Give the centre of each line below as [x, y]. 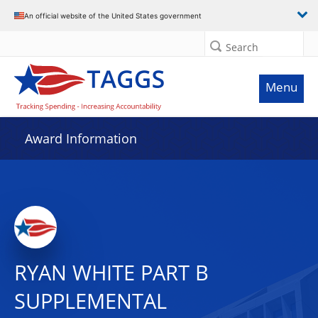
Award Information [81, 138]
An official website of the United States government [113, 15]
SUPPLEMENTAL [91, 301]
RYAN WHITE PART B [111, 273]
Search [242, 47]
